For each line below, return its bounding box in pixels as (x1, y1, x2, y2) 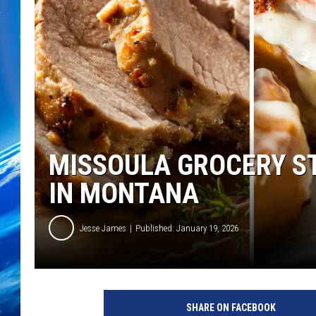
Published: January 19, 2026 (135, 222, 238, 233)
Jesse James (80, 222, 126, 233)
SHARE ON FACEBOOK (186, 302, 276, 314)
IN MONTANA (49, 177, 199, 211)
